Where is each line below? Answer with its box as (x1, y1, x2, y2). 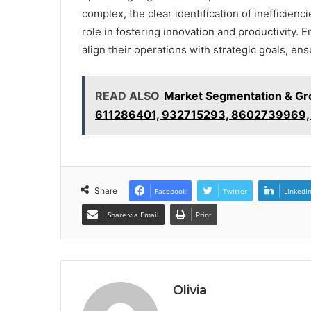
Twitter (223, 186, 247, 196)
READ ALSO (95, 89, 160, 103)
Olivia (173, 283, 207, 299)
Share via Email (108, 210, 159, 220)
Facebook (155, 186, 186, 196)
